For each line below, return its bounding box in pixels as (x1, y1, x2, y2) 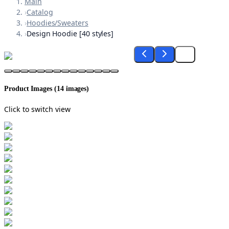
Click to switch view (4, 104, 71, 114)
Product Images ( (4, 84, 57, 93)
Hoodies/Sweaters (26, 18, 88, 28)
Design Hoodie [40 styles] (26, 29, 114, 39)
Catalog (26, 7, 53, 17)
